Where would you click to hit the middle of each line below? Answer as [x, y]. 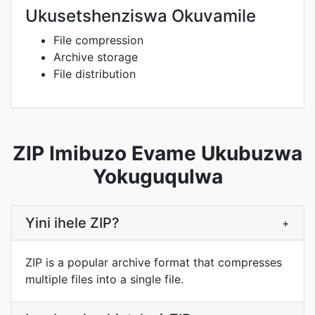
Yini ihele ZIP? [72, 223]
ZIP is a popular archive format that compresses [154, 262]
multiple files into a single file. [104, 279]
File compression [98, 40]
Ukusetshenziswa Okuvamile [141, 16]
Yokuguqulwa [157, 176]
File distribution [95, 74]
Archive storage [96, 57]
